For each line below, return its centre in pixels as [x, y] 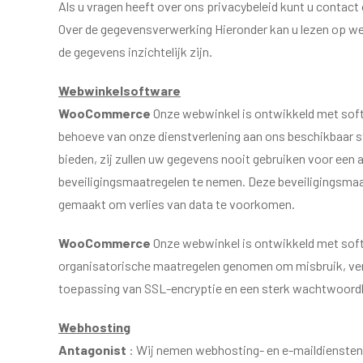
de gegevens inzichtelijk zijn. [135, 51]
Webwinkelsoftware [120, 90]
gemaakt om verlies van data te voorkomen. [177, 204]
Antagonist [94, 350]
